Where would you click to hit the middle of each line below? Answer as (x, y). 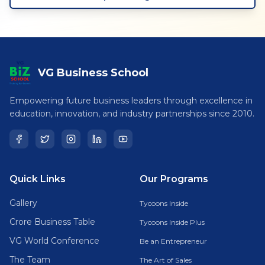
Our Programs (174, 179)
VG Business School (93, 73)
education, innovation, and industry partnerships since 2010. (132, 114)
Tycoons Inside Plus (172, 222)
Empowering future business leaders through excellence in (131, 101)
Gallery (23, 203)
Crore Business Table (52, 222)
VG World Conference (54, 241)
